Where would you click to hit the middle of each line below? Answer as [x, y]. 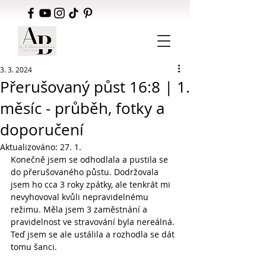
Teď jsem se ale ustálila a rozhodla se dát [94, 234]
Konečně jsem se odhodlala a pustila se [91, 159]
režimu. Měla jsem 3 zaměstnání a [80, 209]
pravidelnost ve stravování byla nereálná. [94, 222]
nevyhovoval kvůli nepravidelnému [81, 197]
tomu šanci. [34, 247]
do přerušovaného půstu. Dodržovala [86, 172]
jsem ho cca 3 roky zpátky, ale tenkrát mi [92, 184]
